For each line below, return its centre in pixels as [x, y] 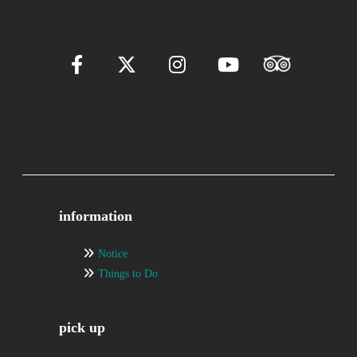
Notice [113, 253]
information [96, 216]
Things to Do [128, 273]
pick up [82, 327]
